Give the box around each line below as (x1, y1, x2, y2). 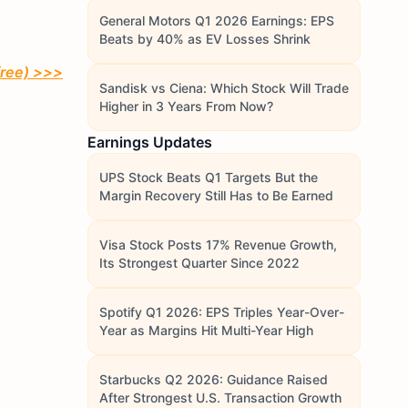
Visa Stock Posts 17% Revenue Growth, (99, 237, 337, 252)
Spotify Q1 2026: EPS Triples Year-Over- (99, 304, 344, 320)
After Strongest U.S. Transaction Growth (99, 390, 342, 405)
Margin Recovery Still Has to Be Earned (99, 188, 333, 203)
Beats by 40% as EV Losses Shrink (99, 31, 311, 46)
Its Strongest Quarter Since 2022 (99, 255, 300, 270)
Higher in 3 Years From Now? (99, 98, 273, 114)
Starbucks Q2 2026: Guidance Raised (99, 372, 328, 387)
